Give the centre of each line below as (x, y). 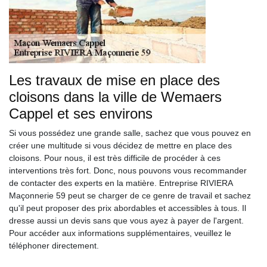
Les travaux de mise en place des (114, 80)
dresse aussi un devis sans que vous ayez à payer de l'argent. (126, 221)
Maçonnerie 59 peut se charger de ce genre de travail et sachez (130, 195)
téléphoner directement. (54, 246)
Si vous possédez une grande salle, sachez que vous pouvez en (130, 133)
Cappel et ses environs (81, 114)
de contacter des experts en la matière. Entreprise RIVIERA (121, 183)
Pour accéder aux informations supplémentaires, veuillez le (120, 233)
